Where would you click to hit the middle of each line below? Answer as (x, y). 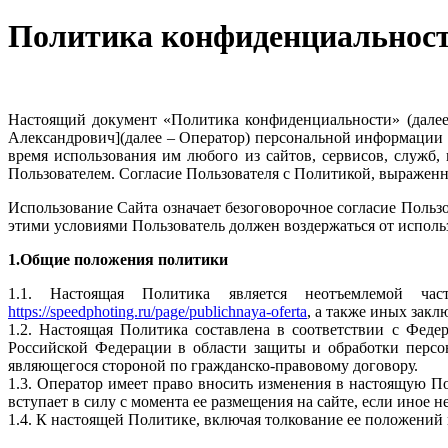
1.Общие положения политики (118, 259)
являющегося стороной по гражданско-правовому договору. (213, 365)
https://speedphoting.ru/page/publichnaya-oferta (157, 311)
